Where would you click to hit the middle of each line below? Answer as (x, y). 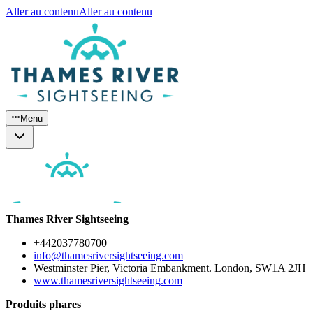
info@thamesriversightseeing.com (108, 256)
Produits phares (43, 305)
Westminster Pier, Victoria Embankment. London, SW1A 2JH (170, 268)
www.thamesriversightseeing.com (108, 281)
